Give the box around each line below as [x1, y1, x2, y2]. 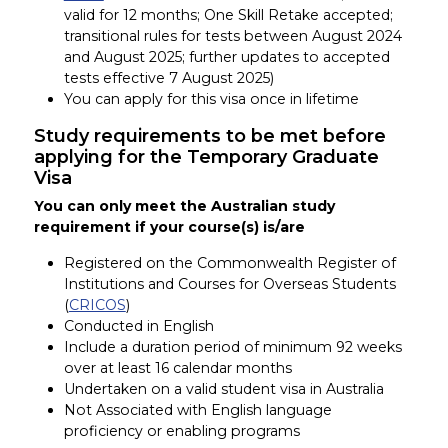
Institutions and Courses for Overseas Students [63, 274, 396, 293]
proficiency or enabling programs [63, 421, 300, 440]
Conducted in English [63, 316, 214, 335]
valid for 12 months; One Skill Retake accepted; [63, 6, 393, 25]
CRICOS [68, 295, 126, 314]
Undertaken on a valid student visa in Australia [63, 379, 384, 398]
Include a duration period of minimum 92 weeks [63, 337, 402, 356]
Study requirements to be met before [33, 125, 386, 147]
